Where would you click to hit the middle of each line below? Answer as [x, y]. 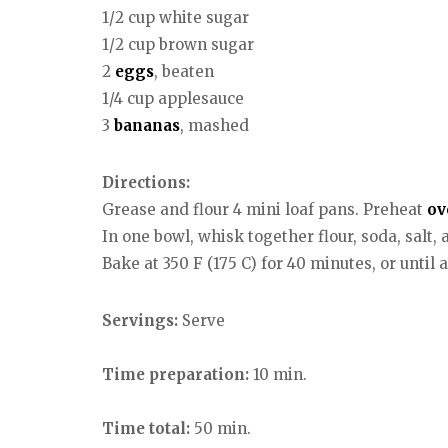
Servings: [142, 320]
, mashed [214, 126]
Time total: [146, 428]
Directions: [146, 183]
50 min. [220, 428]
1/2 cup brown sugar [178, 45]
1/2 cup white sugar [175, 18]
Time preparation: [175, 374]
